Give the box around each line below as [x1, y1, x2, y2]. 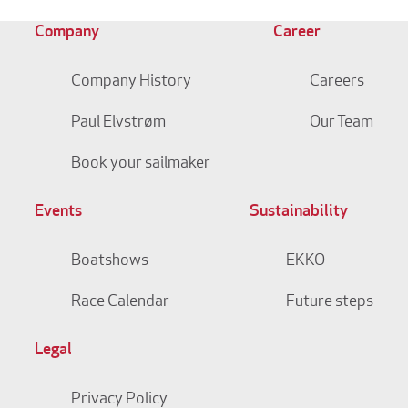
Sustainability [249, 203, 348, 221]
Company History [70, 73, 191, 91]
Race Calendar [70, 293, 169, 311]
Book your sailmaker [70, 155, 210, 173]
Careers [309, 73, 364, 91]
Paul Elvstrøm [70, 114, 166, 132]
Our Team [309, 114, 373, 132]
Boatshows [70, 252, 148, 270]
